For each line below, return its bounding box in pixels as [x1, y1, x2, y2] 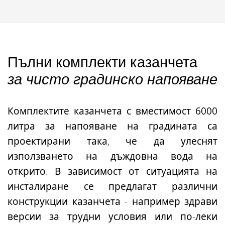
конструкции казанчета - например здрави [8, 194, 217, 208]
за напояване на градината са [35, 119, 217, 133]
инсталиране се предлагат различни [8, 179, 217, 193]
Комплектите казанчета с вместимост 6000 [8, 104, 217, 118]
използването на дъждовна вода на [8, 149, 217, 163]
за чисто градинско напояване [8, 68, 217, 88]
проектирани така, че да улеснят [8, 134, 217, 148]
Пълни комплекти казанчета [8, 51, 197, 71]
